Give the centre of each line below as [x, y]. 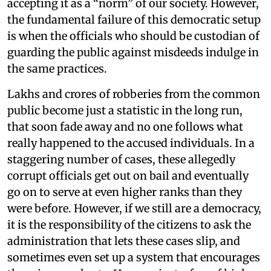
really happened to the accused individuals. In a [131, 143]
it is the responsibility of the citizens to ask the [129, 224]
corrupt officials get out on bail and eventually [128, 175]
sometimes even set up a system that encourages [134, 257]
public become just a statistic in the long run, [125, 110]
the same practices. [57, 68]
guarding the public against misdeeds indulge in [133, 52]
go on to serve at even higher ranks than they [125, 192]
